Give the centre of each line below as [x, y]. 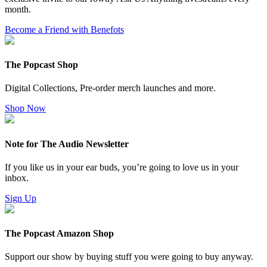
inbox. [17, 178]
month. [18, 9]
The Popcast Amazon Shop [59, 234]
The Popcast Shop [41, 65]
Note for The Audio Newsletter [67, 144]
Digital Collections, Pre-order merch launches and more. [110, 88]
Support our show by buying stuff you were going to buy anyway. [129, 257]
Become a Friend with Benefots [64, 29]
